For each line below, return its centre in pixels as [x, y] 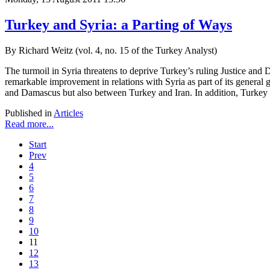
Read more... [29, 124]
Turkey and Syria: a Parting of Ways [118, 25]
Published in [28, 113]
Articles [68, 113]
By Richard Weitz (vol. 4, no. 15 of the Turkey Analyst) [112, 51]
